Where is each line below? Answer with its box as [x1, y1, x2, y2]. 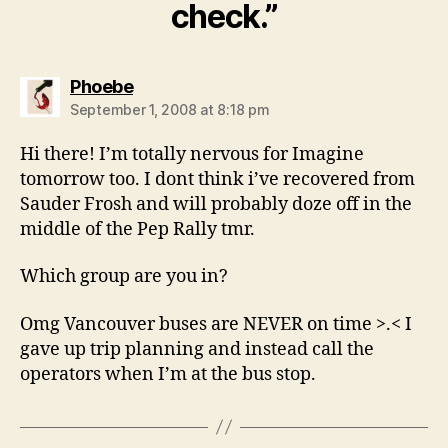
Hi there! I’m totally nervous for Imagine [20, 142, 364, 166]
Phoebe [70, 75, 133, 97]
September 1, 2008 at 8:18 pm [70, 100, 270, 118]
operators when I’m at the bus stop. [20, 362, 316, 386]
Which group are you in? [20, 265, 228, 288]
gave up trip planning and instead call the [20, 337, 374, 361]
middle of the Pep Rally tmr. [20, 217, 255, 241]
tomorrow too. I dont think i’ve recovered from [20, 167, 415, 191]
